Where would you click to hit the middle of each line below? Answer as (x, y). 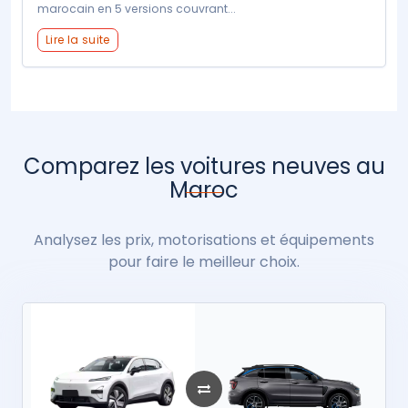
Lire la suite (78, 39)
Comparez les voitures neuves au (204, 166)
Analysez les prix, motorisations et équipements (204, 240)
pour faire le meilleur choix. (204, 261)
